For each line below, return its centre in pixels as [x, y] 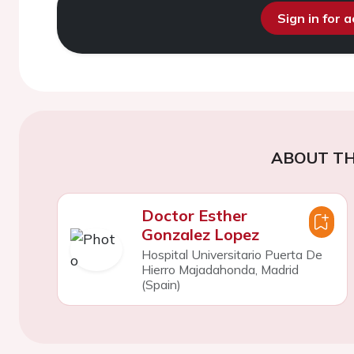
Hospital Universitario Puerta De [232, 254]
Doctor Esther [194, 215]
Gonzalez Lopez [200, 234]
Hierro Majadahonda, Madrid [220, 269]
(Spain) [161, 284]
